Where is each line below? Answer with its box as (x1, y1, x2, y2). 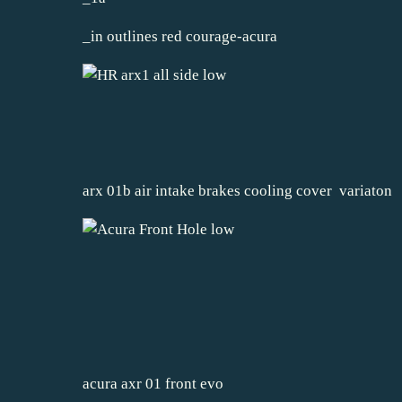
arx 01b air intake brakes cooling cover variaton (83, 181, 396, 199)
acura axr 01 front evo (83, 374, 223, 392)
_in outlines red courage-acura (83, 27, 277, 45)
